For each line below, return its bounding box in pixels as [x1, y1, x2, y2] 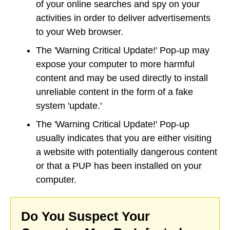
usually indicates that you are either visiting [36, 132, 212, 143]
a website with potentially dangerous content [36, 146, 217, 157]
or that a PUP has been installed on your [36, 160, 202, 171]
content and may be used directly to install [36, 72, 208, 83]
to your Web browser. [36, 26, 123, 37]
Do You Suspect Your [21, 208, 150, 223]
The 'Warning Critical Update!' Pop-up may [36, 45, 209, 55]
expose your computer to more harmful [36, 59, 195, 69]
